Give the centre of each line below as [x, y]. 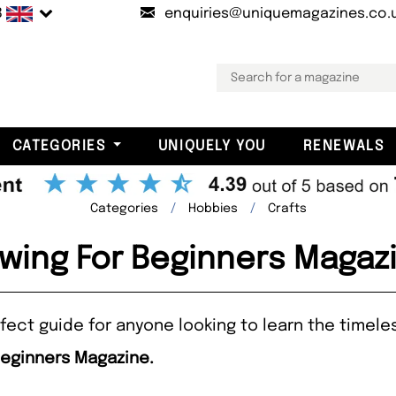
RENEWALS [343, 146]
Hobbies [213, 208]
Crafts [287, 208]
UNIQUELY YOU [212, 146]
